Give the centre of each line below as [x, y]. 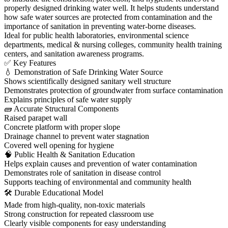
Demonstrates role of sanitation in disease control [82, 173]
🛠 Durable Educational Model [54, 192]
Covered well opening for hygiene [59, 145]
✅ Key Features [30, 63]
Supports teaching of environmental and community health [98, 182]
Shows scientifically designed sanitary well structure [88, 81]
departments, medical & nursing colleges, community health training [113, 44]
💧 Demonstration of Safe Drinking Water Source [83, 72]
